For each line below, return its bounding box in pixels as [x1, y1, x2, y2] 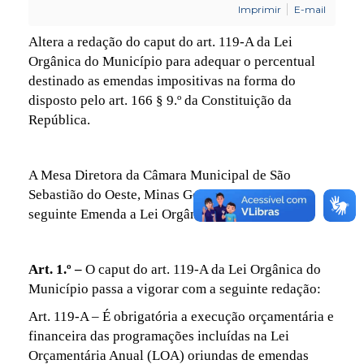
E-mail [294, 2, 326, 15]
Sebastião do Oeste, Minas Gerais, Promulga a [28, 186, 292, 202]
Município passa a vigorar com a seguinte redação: [28, 280, 321, 297]
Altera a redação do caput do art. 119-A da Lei [28, 33, 292, 50]
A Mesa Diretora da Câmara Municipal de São [28, 167, 291, 183]
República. [28, 111, 90, 128]
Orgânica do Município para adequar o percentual [28, 53, 315, 69]
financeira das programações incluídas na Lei [28, 327, 289, 344]
